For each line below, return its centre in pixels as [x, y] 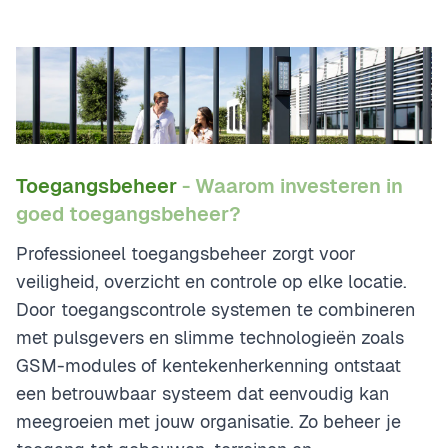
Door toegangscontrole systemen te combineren [215, 309]
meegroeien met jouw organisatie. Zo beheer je [208, 421]
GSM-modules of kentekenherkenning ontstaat [208, 365]
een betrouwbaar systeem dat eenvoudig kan [202, 393]
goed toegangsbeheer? [128, 213]
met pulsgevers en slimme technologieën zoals [210, 337]
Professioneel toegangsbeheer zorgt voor [186, 253]
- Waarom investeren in [292, 185]
